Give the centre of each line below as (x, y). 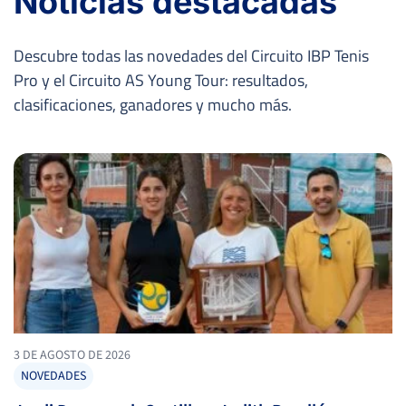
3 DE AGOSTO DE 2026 (72, 355)
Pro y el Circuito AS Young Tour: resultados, (161, 80)
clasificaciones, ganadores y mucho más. (153, 104)
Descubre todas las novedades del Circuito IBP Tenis (191, 55)
